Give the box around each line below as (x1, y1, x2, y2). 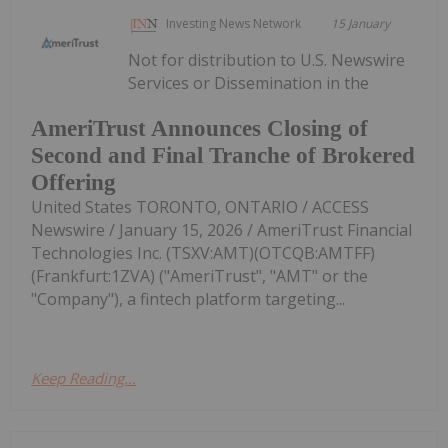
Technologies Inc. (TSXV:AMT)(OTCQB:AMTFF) (31, 242, 375, 265)
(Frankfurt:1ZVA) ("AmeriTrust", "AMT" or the (31, 265, 368, 288)
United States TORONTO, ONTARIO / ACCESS (31, 196, 369, 219)
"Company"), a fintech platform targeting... (31, 288, 345, 311)
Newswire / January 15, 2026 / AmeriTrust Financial (31, 219, 412, 242)
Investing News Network (166, 14, 302, 32)
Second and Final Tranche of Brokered (31, 143, 415, 169)
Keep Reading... (31, 368, 136, 389)
